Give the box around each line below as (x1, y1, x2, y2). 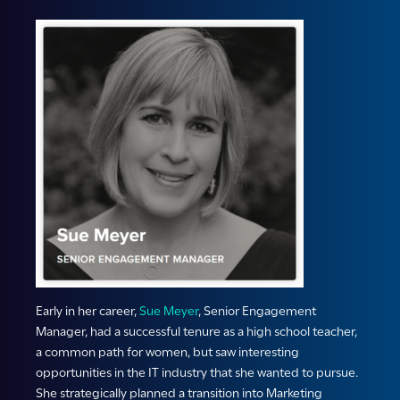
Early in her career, (36, 303, 139, 320)
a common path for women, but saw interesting (36, 344, 299, 361)
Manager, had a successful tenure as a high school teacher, (36, 323, 357, 340)
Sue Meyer (139, 303, 198, 320)
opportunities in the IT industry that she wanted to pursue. (36, 364, 358, 381)
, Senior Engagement (198, 303, 316, 320)
